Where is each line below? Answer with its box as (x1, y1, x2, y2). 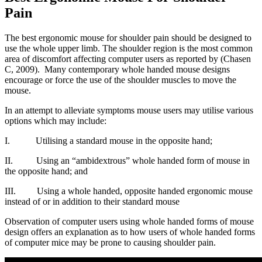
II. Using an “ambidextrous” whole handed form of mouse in (5, 155, 250, 166)
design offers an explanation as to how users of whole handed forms (5, 226, 255, 237)
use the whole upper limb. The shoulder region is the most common (5, 43, 253, 53)
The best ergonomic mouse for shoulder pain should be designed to (5, 32, 251, 43)
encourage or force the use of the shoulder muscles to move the (5, 74, 236, 85)
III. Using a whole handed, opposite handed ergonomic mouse (5, 185, 253, 196)
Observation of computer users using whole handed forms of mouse (5, 216, 254, 226)
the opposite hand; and (5, 166, 88, 176)
